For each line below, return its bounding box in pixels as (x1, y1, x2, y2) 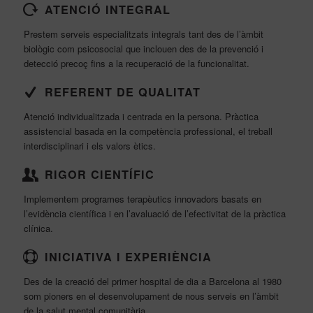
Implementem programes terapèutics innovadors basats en (23, 192, 261, 206)
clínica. (23, 221, 53, 235)
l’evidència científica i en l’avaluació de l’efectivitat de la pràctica (23, 207, 286, 221)
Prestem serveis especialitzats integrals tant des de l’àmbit (23, 27, 263, 41)
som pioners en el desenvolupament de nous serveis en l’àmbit (23, 289, 279, 303)
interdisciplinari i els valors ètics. (23, 139, 156, 153)
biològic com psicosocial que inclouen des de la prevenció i (23, 42, 263, 56)
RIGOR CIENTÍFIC (44, 166, 154, 183)
